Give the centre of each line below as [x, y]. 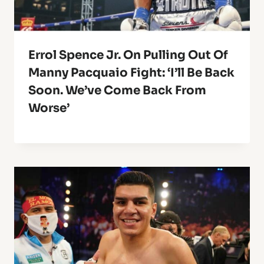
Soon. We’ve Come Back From [117, 91]
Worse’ [49, 108]
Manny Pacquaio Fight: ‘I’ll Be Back [131, 73]
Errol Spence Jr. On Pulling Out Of [128, 55]
